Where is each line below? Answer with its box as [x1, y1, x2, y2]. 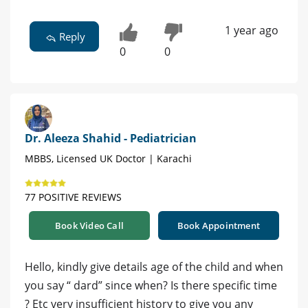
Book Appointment [177, 219, 261, 232]
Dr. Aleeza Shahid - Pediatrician [25, 130, 197, 146]
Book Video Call [55, 219, 124, 232]
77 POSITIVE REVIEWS [25, 190, 122, 203]
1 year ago [224, 22, 278, 38]
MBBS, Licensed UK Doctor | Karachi [25, 151, 192, 165]
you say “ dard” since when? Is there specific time [25, 277, 277, 293]
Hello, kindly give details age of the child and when [25, 258, 283, 274]
